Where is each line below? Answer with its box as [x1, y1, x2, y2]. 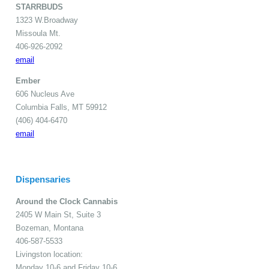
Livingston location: [16, 250, 83, 259]
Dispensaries [16, 174, 70, 185]
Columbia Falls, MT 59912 [16, 102, 107, 112]
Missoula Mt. [16, 28, 61, 38]
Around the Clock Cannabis [16, 197, 118, 207]
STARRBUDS [16, 2, 63, 11]
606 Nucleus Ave [16, 89, 74, 98]
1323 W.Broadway [16, 15, 78, 25]
